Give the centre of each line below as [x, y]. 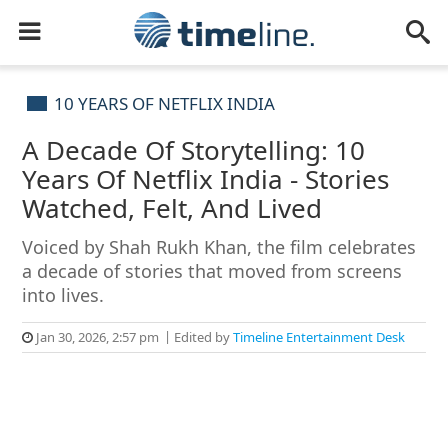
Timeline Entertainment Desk [319, 337]
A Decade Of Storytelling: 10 [194, 150]
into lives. [63, 295]
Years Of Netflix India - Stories [206, 179]
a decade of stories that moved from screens [212, 271]
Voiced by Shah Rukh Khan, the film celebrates [219, 247]
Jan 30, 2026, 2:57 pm [96, 337]
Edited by [202, 337]
